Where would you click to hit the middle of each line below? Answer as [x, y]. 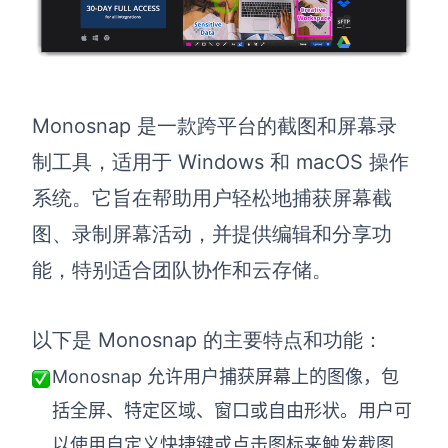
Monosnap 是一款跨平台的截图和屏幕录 [214, 126]
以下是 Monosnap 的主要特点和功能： [207, 340]
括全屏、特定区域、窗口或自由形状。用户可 [232, 411]
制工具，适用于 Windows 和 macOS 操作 [220, 162]
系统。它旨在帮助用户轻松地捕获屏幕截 [212, 198]
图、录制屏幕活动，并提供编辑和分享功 [212, 234]
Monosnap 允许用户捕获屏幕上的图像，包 [225, 377]
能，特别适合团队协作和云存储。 [182, 270]
